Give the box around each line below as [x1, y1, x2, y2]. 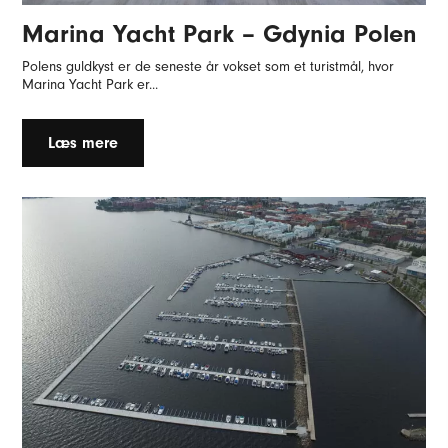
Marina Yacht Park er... [22, 75, 159, 93]
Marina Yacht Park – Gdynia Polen [22, 18, 418, 48]
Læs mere [48, 133, 119, 152]
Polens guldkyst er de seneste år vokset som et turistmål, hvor [22, 57, 395, 75]
